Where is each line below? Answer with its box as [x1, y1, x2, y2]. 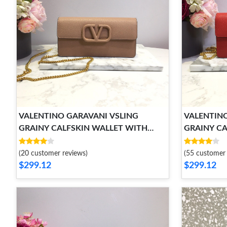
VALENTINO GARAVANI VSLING [19, 112, 138, 120]
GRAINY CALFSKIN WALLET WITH [19, 124, 147, 132]
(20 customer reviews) [19, 150, 88, 157]
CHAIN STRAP [19, 136, 72, 144]
